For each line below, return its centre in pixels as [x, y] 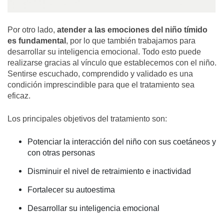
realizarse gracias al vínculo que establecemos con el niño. [112, 62]
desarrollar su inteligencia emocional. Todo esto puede [104, 51]
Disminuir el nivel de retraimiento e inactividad [109, 171]
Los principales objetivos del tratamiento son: [87, 118]
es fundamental [37, 40]
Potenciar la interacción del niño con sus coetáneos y [122, 141]
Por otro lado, [31, 29]
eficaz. [19, 95]
